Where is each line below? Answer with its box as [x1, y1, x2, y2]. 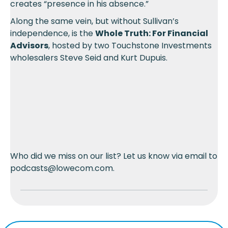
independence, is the [10, 27, 95, 39]
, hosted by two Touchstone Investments [48, 39, 212, 51]
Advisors [10, 39, 48, 51]
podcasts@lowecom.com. [10, 162, 115, 174]
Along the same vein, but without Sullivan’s [10, 15, 179, 27]
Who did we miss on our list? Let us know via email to [10, 150, 217, 162]
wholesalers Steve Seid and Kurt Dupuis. [10, 51, 167, 64]
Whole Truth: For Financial [95, 27, 208, 39]
